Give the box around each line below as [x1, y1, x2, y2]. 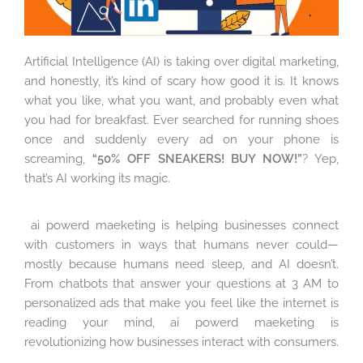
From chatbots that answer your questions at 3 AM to [24, 276, 339, 292]
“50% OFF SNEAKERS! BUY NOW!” [92, 151, 303, 166]
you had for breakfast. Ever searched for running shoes [24, 112, 339, 127]
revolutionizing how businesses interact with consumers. [24, 335, 339, 350]
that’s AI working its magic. [24, 170, 170, 186]
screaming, [24, 151, 92, 166]
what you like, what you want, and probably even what [24, 92, 339, 108]
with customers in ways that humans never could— [24, 237, 339, 253]
